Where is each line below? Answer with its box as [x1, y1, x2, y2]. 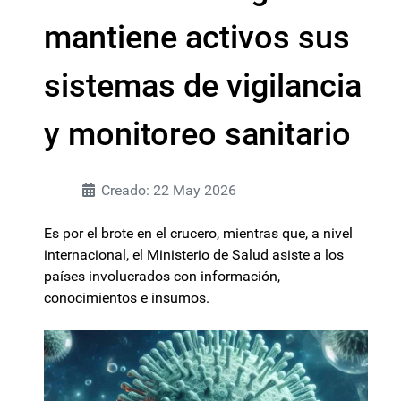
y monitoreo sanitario [44, 115, 351, 153]
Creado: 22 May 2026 [101, 182, 236, 199]
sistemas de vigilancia [44, 67, 362, 105]
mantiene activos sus [44, 19, 350, 56]
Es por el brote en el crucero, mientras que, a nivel [44, 225, 353, 242]
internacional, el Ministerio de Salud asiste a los [44, 246, 344, 263]
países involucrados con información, [44, 268, 280, 285]
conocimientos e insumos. [44, 289, 209, 306]
